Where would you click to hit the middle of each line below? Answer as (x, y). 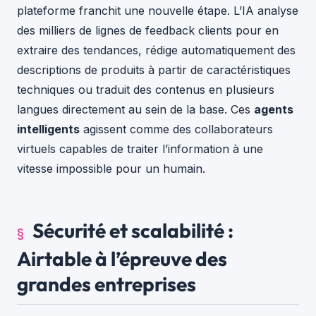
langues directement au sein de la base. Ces (135, 109)
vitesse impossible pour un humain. (111, 168)
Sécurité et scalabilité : (133, 230)
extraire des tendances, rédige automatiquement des (156, 50)
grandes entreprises (107, 284)
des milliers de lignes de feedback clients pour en (148, 30)
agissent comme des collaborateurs (176, 129)
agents (274, 109)
